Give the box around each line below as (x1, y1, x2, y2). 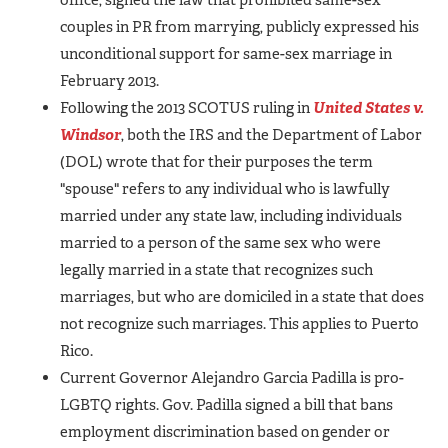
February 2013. (60, 70, 159, 91)
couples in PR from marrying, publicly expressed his (60, 16, 419, 37)
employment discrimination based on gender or (60, 421, 390, 442)
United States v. (313, 97, 424, 118)
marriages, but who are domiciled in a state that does (60, 286, 424, 307)
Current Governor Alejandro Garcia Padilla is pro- (60, 367, 404, 388)
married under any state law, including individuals (60, 205, 402, 226)
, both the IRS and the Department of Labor (121, 124, 422, 145)
